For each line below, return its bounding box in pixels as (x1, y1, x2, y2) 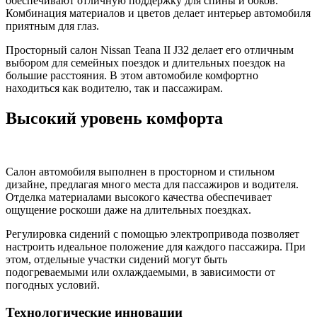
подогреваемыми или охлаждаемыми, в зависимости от (6, 266, 275, 279)
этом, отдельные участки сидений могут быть (6, 253, 227, 266)
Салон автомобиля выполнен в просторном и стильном (6, 166, 275, 178)
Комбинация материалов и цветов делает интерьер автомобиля (6, 6, 311, 19)
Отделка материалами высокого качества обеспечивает (6, 191, 272, 204)
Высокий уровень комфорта (6, 108, 223, 127)
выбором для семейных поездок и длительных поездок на (6, 56, 285, 69)
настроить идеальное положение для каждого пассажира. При (6, 241, 306, 253)
